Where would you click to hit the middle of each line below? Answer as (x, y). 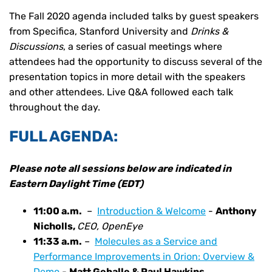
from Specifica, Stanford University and (99, 31)
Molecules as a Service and (156, 241)
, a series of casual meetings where (143, 46)
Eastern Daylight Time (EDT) (76, 183)
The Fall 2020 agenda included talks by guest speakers (134, 16)
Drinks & (209, 31)
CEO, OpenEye (110, 226)
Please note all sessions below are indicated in (120, 168)
